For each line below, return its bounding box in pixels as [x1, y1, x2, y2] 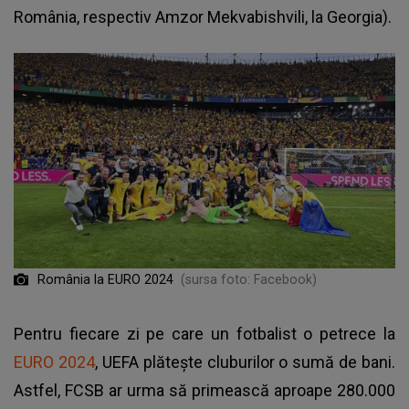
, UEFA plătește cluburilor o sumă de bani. [94, 351, 395, 372]
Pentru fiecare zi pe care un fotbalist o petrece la [14, 323, 395, 343]
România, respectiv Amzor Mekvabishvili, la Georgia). [14, 6, 392, 26]
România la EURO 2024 [34, 271, 173, 287]
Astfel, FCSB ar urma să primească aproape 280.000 [14, 380, 395, 400]
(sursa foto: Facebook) [181, 271, 317, 287]
